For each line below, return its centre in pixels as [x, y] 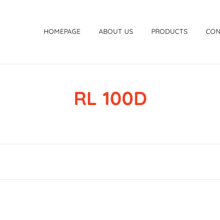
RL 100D [110, 98]
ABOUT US [116, 31]
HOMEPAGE [62, 31]
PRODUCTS [170, 31]
